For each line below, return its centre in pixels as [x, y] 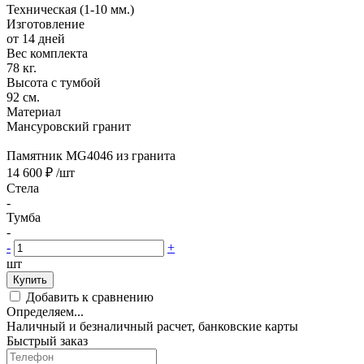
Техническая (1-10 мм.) [70, 9]
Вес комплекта [47, 53]
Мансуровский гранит [69, 126]
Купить [30, 279]
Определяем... [45, 311]
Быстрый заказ [47, 340]
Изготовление [45, 24]
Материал [34, 111]
